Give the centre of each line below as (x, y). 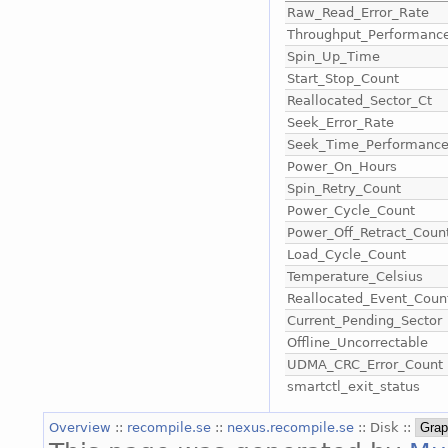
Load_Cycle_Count (346, 254)
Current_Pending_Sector (364, 320)
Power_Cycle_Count (350, 210)
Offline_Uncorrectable (357, 342)
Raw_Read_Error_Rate (357, 12)
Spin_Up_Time (333, 56)
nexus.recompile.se (292, 427)
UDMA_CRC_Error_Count (364, 364)
